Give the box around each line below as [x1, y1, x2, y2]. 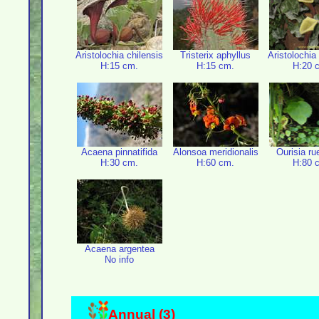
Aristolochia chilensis [75, 50, 163, 61]
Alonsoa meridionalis [172, 147, 258, 157]
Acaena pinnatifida [81, 147, 157, 157]
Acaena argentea [84, 244, 155, 254]
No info [105, 254, 134, 265]
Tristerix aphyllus [180, 50, 251, 61]
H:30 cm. [100, 157, 138, 168]
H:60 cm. [197, 157, 234, 168]
